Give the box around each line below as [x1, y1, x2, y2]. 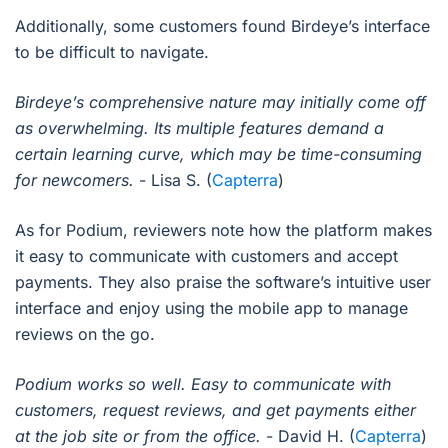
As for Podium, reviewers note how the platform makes [15, 219, 432, 240]
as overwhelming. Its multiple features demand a [15, 117, 384, 138]
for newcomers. [15, 169, 139, 190]
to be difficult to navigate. [15, 41, 209, 62]
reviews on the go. [15, 323, 155, 344]
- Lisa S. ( [139, 169, 212, 190]
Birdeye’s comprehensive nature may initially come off [15, 91, 426, 112]
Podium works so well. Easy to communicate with [15, 373, 391, 394]
